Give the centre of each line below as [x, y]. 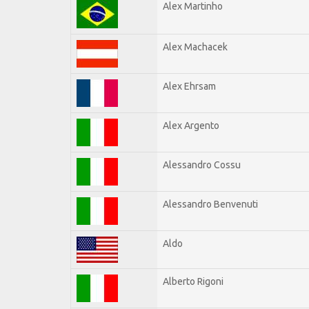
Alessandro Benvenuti [210, 204]
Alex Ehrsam [189, 86]
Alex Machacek [195, 47]
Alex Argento [191, 125]
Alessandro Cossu [202, 165]
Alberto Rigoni [193, 281]
